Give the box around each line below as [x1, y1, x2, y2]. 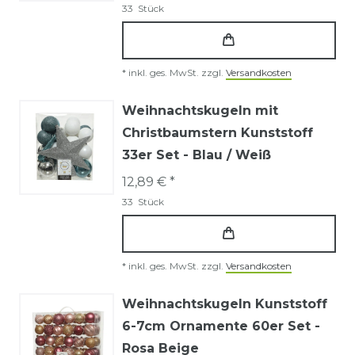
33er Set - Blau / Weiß [122, 147, 271, 162]
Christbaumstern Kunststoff [122, 124, 313, 140]
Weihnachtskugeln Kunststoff [122, 296, 327, 311]
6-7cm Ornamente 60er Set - [122, 318, 320, 334]
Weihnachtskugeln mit [122, 102, 278, 118]
